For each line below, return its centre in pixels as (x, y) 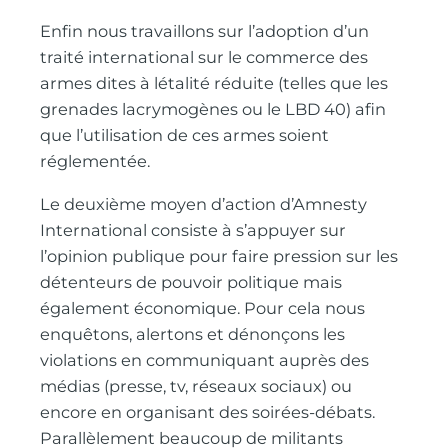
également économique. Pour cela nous (203, 307)
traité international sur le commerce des (204, 57)
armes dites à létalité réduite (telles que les (214, 83)
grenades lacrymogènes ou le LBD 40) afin (213, 109)
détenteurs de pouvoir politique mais (191, 281)
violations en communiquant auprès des (205, 359)
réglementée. (95, 161)
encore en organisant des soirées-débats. (208, 411)
